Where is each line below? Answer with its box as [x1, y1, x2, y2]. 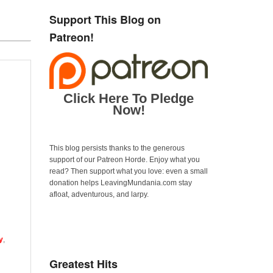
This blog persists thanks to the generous [49, 143, 185, 152]
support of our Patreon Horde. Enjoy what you [49, 155, 200, 164]
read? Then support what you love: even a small [49, 166, 208, 175]
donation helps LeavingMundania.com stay [49, 178, 192, 187]
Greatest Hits [49, 255, 118, 272]
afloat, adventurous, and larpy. [49, 190, 149, 199]
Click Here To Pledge [63, 90, 194, 106]
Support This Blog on [49, 12, 161, 28]
